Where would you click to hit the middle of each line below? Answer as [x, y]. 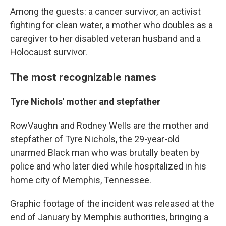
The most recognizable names [83, 77]
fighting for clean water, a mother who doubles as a [111, 25]
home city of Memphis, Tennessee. [81, 180]
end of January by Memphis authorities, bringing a [109, 217]
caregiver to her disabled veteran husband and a [105, 39]
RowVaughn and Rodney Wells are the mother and [109, 126]
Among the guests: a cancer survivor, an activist [105, 12]
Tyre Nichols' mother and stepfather [85, 102]
